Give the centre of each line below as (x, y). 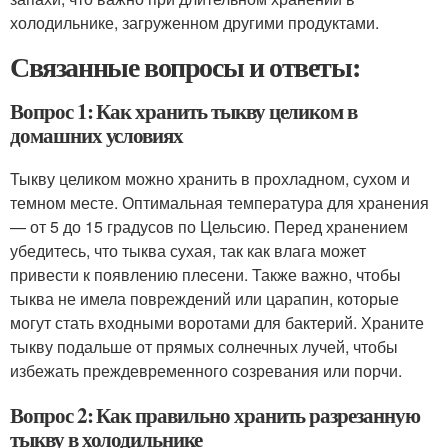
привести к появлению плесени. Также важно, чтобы (205, 274)
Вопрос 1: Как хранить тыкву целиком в (184, 110)
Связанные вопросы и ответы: (185, 66)
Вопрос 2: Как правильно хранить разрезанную (215, 414)
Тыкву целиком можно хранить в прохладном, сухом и (210, 178)
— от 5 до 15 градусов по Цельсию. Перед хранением (209, 226)
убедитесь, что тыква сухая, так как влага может (188, 250)
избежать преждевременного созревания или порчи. (206, 370)
